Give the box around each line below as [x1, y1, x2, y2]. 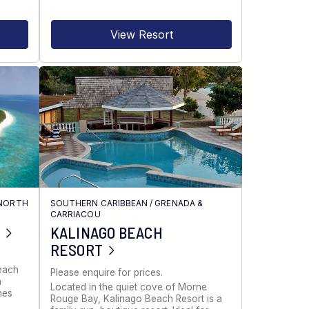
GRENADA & [154, 197, 203, 208]
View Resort [110, 27, 173, 41]
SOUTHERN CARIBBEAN [50, 197, 148, 208]
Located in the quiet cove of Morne [50, 281, 208, 293]
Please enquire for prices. [50, 266, 163, 278]
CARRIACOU [50, 208, 101, 219]
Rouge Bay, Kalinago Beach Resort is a [50, 293, 223, 305]
